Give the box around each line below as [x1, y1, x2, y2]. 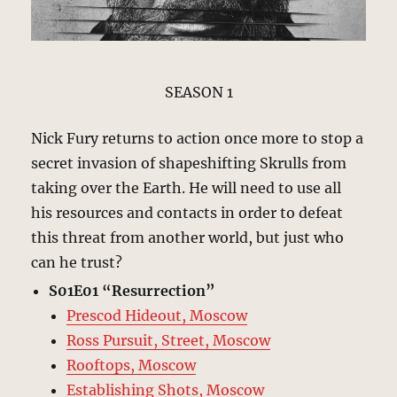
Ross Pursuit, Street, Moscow [66, 331, 271, 349]
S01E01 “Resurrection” [49, 281, 216, 300]
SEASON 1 [164, 82, 233, 101]
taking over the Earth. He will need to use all [31, 178, 342, 197]
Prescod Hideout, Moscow [66, 306, 248, 324]
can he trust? [31, 253, 123, 271]
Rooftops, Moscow [66, 355, 197, 374]
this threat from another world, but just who [31, 228, 345, 246]
